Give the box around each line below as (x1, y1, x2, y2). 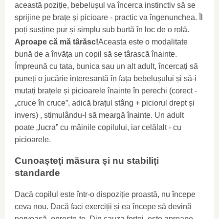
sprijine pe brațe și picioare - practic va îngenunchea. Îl (15, 13, 203, 22)
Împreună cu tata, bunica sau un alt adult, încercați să (15, 62, 198, 70)
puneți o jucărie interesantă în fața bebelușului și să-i (15, 74, 197, 83)
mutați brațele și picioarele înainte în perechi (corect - (15, 86, 197, 95)
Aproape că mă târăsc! (15, 37, 98, 46)
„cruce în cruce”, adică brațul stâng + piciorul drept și (15, 98, 195, 107)
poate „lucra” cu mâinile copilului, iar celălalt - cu (15, 123, 181, 131)
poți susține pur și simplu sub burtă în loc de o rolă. (15, 25, 189, 34)
